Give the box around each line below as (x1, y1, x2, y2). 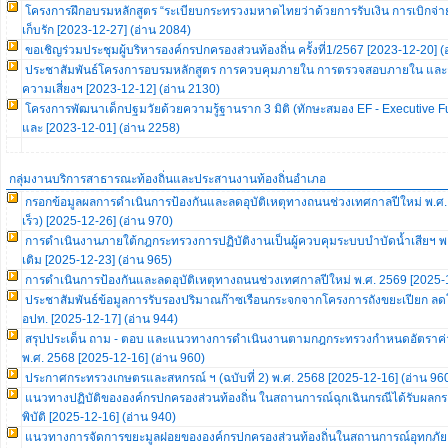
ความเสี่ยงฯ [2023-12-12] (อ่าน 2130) (22, 82, 220, 96)
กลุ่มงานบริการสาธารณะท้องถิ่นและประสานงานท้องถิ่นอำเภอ (9, 172, 326, 186)
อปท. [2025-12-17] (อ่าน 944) (22, 312, 178, 326)
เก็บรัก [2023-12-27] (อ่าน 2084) (22, 23, 191, 37)
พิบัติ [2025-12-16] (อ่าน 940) (22, 410, 176, 424)
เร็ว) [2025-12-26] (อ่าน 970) (22, 214, 173, 228)
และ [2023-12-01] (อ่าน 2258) (22, 121, 180, 135)
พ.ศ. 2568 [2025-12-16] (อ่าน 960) (22, 351, 205, 365)
